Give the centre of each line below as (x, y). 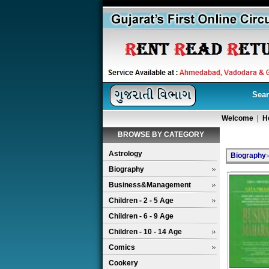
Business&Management (150, 185)
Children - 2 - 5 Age (141, 201)
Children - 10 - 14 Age (145, 232)
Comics (122, 247)
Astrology (125, 154)
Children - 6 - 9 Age (141, 216)
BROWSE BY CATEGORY (161, 134)
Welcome (237, 118)
